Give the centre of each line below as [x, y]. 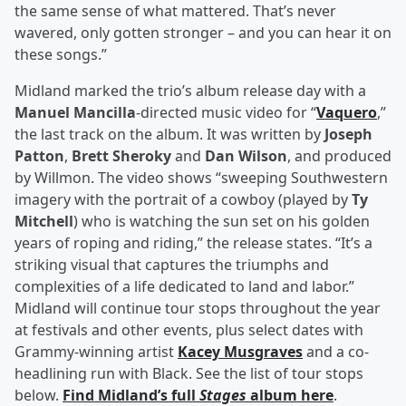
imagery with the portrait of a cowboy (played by [183, 200]
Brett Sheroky [121, 156]
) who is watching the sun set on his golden [222, 222]
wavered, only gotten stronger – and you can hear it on [203, 33]
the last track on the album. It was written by [169, 135]
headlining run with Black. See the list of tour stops [189, 374]
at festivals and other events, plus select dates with [189, 330]
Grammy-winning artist [96, 352]
